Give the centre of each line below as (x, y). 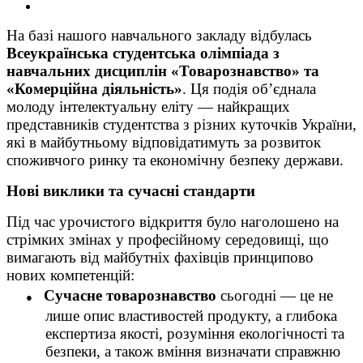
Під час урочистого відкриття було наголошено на (173, 222)
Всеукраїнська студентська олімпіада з (143, 53)
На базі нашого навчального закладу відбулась (159, 36)
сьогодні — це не (275, 296)
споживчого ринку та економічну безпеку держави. (175, 160)
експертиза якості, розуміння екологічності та (195, 334)
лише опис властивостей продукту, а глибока (191, 316)
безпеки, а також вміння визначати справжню (193, 352)
